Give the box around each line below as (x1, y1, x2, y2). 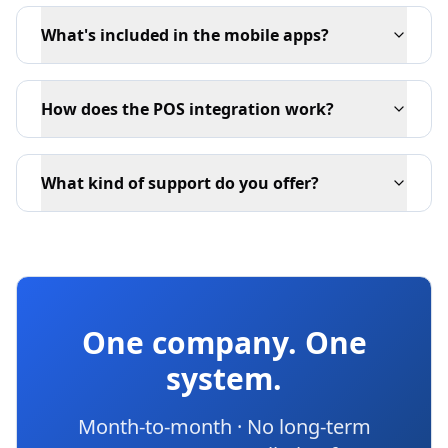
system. (166, 358, 282, 399)
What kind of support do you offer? (41, 172, 319, 194)
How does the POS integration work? (41, 98, 334, 120)
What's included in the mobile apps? (41, 24, 329, 46)
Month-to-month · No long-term (77, 413, 371, 440)
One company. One (81, 322, 367, 363)
